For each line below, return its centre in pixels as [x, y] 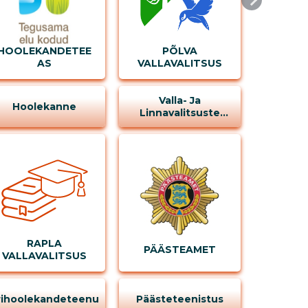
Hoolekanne [44, 106]
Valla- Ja [179, 100]
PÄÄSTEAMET [179, 249]
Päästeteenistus [179, 299]
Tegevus [180, 125]
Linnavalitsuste [179, 112]
